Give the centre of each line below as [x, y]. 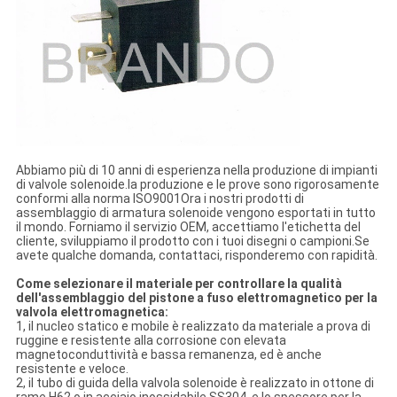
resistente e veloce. [72, 369]
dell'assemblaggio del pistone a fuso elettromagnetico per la [196, 298]
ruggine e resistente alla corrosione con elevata [151, 341]
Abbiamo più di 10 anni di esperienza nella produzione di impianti [196, 171]
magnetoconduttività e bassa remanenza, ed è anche [168, 355]
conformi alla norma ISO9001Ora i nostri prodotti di [160, 199]
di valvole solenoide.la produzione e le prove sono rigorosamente [197, 185]
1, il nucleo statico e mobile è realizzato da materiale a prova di [193, 327]
